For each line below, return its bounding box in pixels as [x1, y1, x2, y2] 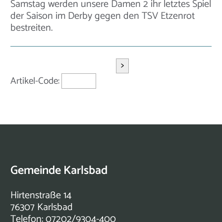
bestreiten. [10, 19, 53, 36]
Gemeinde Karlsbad [10, 161, 108, 180]
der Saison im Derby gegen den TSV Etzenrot [10, 7, 195, 24]
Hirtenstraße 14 [10, 187, 71, 204]
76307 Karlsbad [10, 199, 73, 216]
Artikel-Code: [10, 73, 61, 89]
